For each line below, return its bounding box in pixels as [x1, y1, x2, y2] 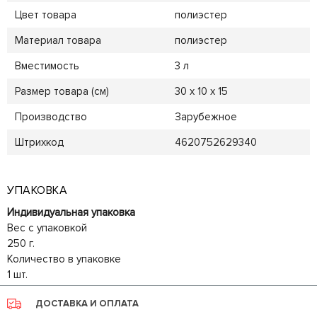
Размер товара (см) [14, 85, 109, 98]
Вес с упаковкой [7, 221, 87, 235]
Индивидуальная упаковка [7, 206, 135, 219]
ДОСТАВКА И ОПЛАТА [35, 298, 139, 310]
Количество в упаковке [7, 253, 121, 266]
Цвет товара [14, 8, 76, 22]
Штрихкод [14, 136, 64, 149]
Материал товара [14, 34, 101, 47]
